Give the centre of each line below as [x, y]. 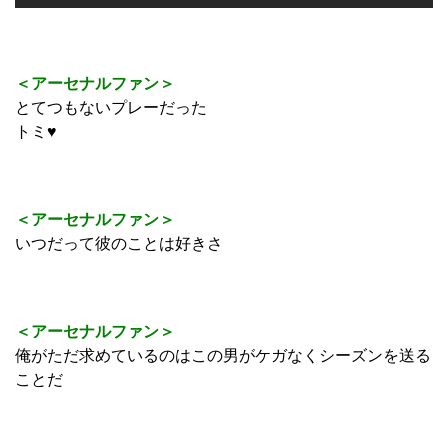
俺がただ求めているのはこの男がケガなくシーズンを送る [223, 356]
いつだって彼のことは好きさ [119, 244]
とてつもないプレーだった [111, 108]
